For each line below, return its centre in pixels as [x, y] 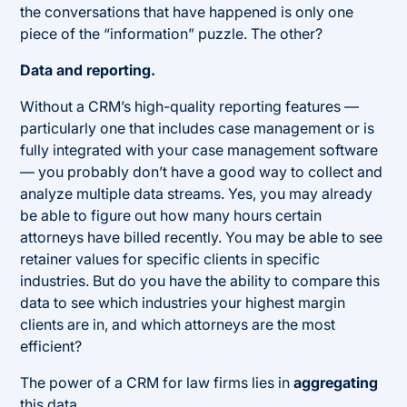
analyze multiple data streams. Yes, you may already [197, 193]
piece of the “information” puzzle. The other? [172, 33]
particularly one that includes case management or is [198, 128]
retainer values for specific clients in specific [170, 258]
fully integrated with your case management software [199, 149]
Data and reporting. [88, 69]
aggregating [336, 382]
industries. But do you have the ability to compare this [200, 280]
